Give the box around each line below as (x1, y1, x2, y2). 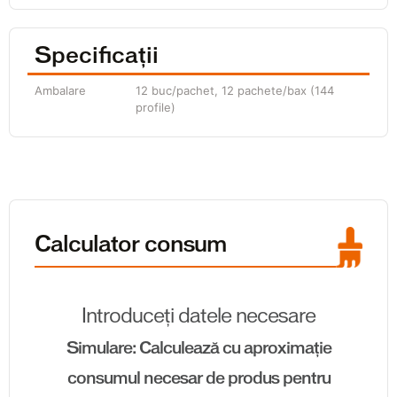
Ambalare (35, 83, 86, 97)
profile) (136, 100, 175, 114)
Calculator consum (35, 235, 226, 257)
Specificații (35, 46, 159, 67)
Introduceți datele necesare (82, 307, 315, 327)
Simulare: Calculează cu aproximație (66, 340, 331, 357)
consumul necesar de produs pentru (66, 370, 331, 387)
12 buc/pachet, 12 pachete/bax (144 (136, 83, 334, 97)
